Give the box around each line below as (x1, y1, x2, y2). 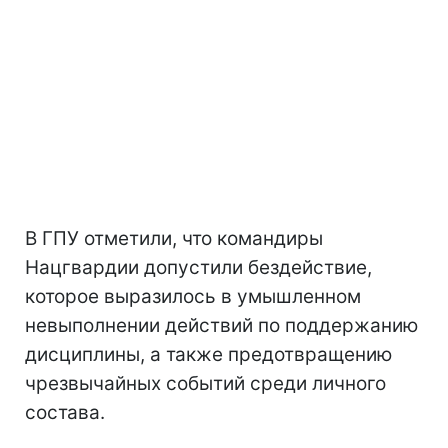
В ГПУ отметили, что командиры (25, 227, 323, 250)
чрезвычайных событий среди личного (25, 372, 386, 395)
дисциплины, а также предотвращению (25, 343, 392, 366)
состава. (25, 401, 105, 424)
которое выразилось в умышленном (25, 285, 361, 308)
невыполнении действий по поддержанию (25, 314, 418, 337)
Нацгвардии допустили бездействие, (25, 256, 372, 279)
